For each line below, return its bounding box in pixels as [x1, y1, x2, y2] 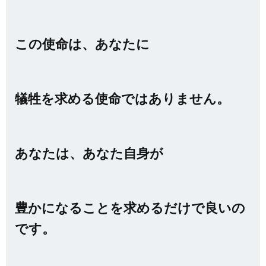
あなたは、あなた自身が [15, 145, 163, 161]
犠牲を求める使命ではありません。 [15, 90, 230, 106]
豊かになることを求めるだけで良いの [15, 199, 245, 216]
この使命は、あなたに [15, 36, 150, 52]
